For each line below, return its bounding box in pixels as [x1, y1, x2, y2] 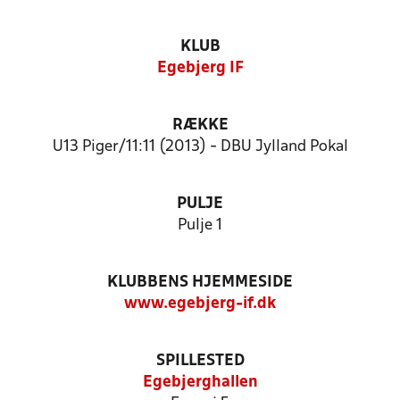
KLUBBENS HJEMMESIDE [107, 275, 293, 290]
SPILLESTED [155, 354, 245, 369]
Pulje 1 [178, 218, 222, 233]
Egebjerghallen [142, 375, 258, 390]
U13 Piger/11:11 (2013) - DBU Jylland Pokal [52, 139, 348, 154]
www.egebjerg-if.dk [124, 296, 276, 312]
